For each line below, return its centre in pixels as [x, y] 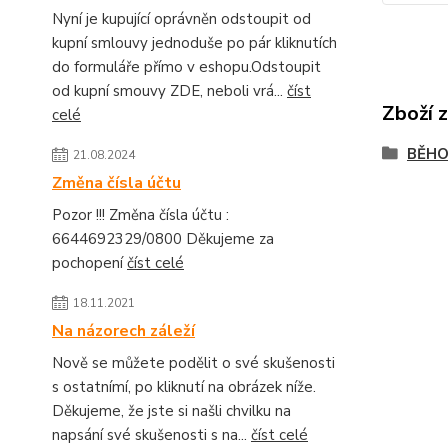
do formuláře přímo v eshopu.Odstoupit [186, 66]
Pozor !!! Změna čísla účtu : [140, 214]
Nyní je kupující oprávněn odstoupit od [181, 18]
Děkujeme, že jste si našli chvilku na [171, 410]
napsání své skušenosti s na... [151, 434]
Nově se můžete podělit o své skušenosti [193, 362]
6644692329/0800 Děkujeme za [163, 238]
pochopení [89, 262]
